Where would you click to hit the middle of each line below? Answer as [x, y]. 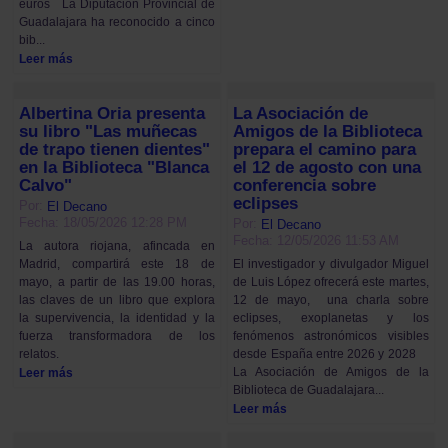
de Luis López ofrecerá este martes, [331, 282]
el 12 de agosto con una [327, 168]
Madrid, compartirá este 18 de [117, 264]
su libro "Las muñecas [108, 131]
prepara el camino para [325, 150]
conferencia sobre [305, 186]
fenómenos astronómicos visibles [331, 336]
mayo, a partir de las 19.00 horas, [117, 282]
